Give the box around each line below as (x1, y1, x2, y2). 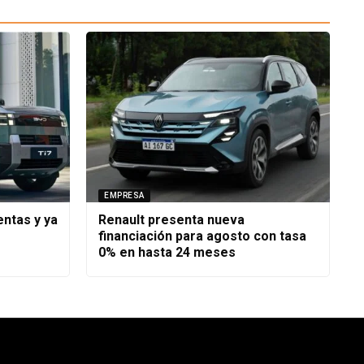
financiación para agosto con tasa (98, 227, 306, 244)
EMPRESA (104, 190, 145, 200)
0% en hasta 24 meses (98, 244, 236, 260)
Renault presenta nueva (98, 211, 245, 227)
